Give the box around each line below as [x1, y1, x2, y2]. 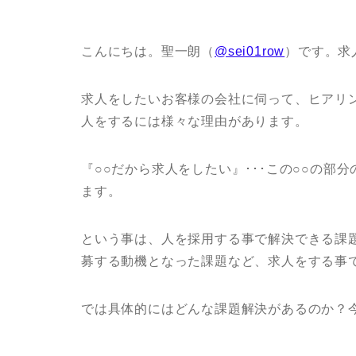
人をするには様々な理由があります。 [81, 114, 308, 129]
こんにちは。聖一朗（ [81, 44, 215, 59]
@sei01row [215, 44, 285, 59]
